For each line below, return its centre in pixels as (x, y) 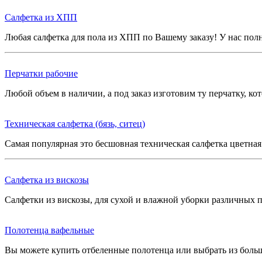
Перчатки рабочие (41, 73)
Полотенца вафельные (49, 230)
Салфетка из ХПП (41, 17)
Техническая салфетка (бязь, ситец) (75, 123)
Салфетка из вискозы (47, 180)
